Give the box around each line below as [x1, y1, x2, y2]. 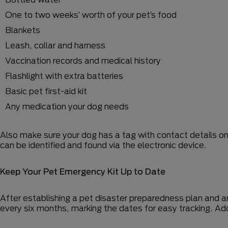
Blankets [5, 24, 40, 35]
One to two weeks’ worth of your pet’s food [5, 9, 177, 19]
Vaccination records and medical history [5, 55, 161, 65]
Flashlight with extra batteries [5, 70, 123, 80]
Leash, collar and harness [5, 40, 105, 50]
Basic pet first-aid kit [5, 85, 87, 96]
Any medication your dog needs [5, 101, 129, 111]
